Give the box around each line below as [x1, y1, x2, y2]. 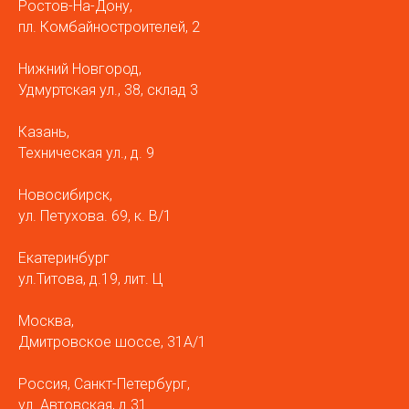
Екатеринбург [18, 249, 110, 267]
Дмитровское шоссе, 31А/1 [18, 333, 206, 351]
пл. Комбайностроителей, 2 [18, 18, 200, 37]
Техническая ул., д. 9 [18, 144, 154, 163]
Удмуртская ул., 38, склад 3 [18, 81, 198, 100]
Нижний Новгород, [18, 60, 142, 79]
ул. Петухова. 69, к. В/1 [18, 207, 172, 225]
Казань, [18, 123, 69, 142]
